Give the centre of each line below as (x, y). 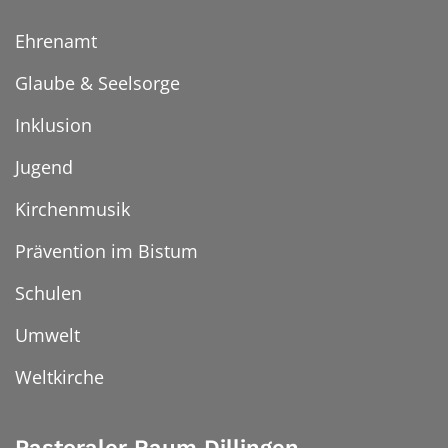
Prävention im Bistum (106, 250)
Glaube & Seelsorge (97, 82)
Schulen (48, 292)
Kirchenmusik (72, 208)
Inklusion (53, 124)
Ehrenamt (56, 40)
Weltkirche (59, 376)
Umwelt (47, 334)
